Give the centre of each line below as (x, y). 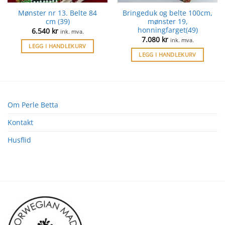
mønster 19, (167, 22)
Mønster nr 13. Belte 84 (58, 13)
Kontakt (20, 123)
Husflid (19, 140)
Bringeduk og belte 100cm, (167, 13)
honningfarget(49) (167, 30)
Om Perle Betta (33, 105)
